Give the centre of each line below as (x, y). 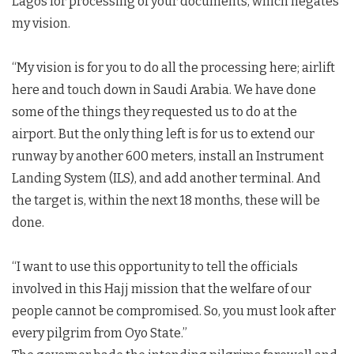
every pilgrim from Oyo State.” (100, 333)
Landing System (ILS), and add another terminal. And (166, 178)
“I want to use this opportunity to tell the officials (155, 266)
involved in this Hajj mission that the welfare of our (162, 288)
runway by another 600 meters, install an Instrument (168, 156)
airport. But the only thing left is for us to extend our (163, 134)
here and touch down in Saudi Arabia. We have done (164, 89)
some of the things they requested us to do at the (154, 111)
